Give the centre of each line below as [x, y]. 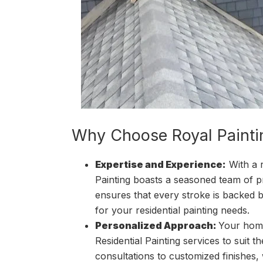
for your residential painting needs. [172, 210]
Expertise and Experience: [161, 164]
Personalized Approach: [157, 225]
